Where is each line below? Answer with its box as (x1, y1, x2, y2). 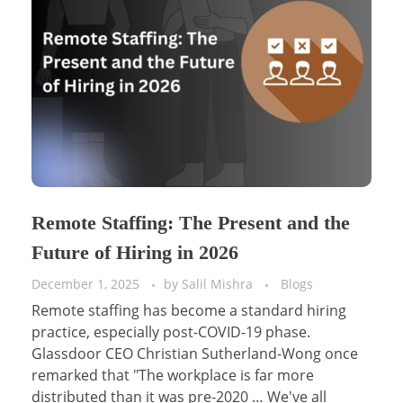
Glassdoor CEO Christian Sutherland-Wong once (31, 344, 358, 364)
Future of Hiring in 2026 (31, 241, 238, 264)
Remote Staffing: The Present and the (31, 211, 350, 235)
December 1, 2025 (31, 275, 139, 293)
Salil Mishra (182, 275, 256, 293)
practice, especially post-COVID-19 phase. (31, 322, 310, 343)
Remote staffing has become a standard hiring (31, 300, 346, 321)
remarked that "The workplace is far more (31, 365, 314, 386)
